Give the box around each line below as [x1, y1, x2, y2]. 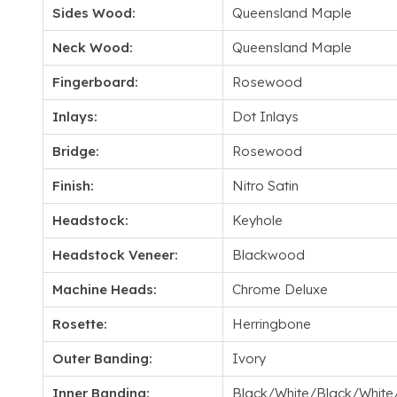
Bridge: [52, 143, 99, 160]
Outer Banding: [52, 350, 152, 367]
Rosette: [52, 315, 107, 332]
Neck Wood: [52, 39, 133, 56]
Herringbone [232, 315, 311, 332]
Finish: [52, 177, 94, 194]
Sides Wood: [52, 4, 136, 21]
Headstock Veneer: [52, 246, 178, 263]
